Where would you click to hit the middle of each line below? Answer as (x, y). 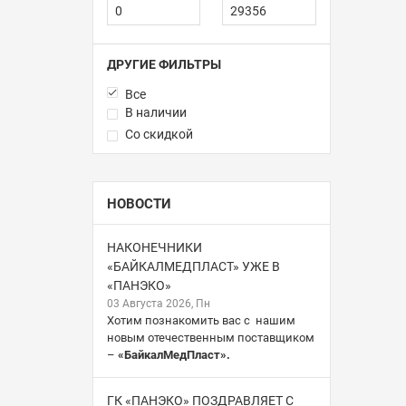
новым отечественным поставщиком (211, 337)
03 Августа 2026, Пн (159, 303)
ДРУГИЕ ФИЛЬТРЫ (164, 64)
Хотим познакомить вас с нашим (201, 320)
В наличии (156, 112)
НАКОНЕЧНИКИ (155, 247)
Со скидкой (159, 134)
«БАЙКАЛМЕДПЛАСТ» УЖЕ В (193, 266)
